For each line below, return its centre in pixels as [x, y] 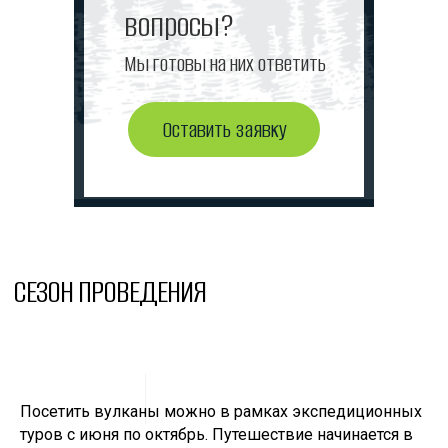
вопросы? [179, 25]
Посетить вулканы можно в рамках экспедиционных [221, 411]
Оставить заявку [224, 129]
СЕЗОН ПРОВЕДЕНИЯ [109, 291]
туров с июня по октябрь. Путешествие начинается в [216, 434]
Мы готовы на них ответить [225, 63]
